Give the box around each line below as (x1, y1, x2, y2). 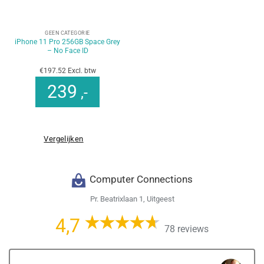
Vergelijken (44, 134, 84, 143)
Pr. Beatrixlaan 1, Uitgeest (90, 194, 174, 203)
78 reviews (164, 223, 209, 235)
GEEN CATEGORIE (45, 30, 90, 37)
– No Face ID (47, 46, 88, 55)
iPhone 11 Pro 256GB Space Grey (15, 37, 120, 46)
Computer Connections (90, 173, 193, 186)
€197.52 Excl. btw (39, 66, 96, 75)
